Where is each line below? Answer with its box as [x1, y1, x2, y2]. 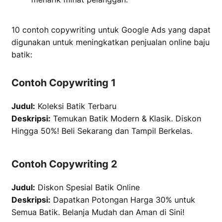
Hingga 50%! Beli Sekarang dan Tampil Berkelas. [11, 126, 192, 136]
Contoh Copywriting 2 [11, 158, 117, 170]
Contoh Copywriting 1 [11, 77, 116, 89]
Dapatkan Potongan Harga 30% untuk [51, 195, 195, 205]
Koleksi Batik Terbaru [35, 101, 116, 111]
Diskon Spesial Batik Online [35, 182, 140, 192]
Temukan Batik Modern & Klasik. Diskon [51, 113, 201, 123]
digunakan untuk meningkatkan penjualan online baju [11, 37, 210, 47]
